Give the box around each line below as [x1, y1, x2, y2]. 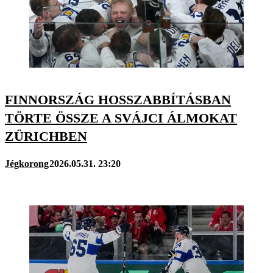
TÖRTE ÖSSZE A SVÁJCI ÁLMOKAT [5, 110, 237, 126]
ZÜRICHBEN [5, 128, 87, 144]
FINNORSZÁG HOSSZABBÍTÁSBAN [5, 91, 231, 107]
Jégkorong [5, 158, 49, 169]
